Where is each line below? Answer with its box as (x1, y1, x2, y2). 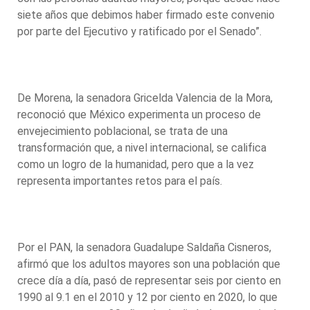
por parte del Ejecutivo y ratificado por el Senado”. (17, 24, 264, 38)
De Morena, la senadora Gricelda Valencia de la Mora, (17, 91, 273, 104)
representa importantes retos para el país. (17, 174, 225, 188)
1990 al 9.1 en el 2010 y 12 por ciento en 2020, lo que (17, 290, 277, 304)
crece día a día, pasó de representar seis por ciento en (17, 273, 281, 287)
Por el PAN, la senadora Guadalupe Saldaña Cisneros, (17, 240, 271, 254)
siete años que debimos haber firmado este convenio (17, 8, 275, 21)
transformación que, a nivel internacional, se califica (17, 140, 266, 154)
